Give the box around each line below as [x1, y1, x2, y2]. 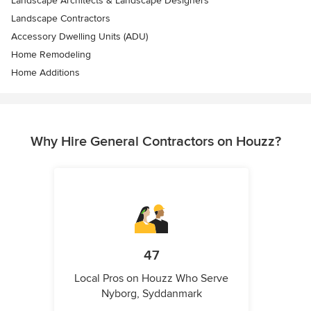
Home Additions [11, 67, 80, 78]
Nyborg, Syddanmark [101, 287, 202, 301]
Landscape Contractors [11, 12, 110, 24]
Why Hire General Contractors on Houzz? [30, 133, 281, 150]
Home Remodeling [11, 49, 91, 60]
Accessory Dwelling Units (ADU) [11, 31, 148, 42]
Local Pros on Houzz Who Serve [74, 271, 228, 285]
